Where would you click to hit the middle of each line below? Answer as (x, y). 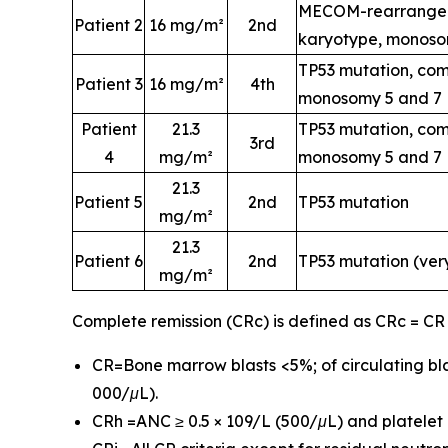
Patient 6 (108, 260)
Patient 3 (108, 83)
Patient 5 (108, 201)
